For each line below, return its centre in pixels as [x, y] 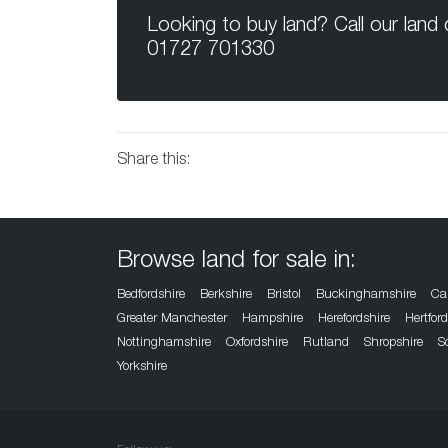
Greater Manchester [172, 320]
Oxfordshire [257, 344]
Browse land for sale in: [236, 262]
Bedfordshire [151, 296]
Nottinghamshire [164, 344]
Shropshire [393, 344]
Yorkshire [142, 368]
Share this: [153, 161]
